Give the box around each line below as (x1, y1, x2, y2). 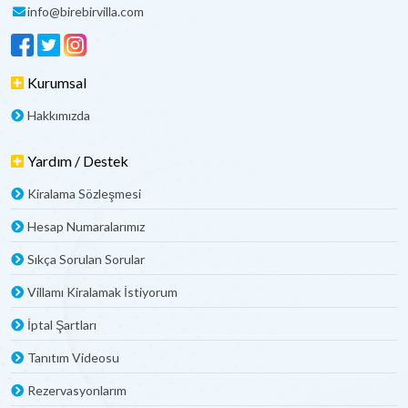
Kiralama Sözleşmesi (27, 186, 141, 202)
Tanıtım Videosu (27, 350, 119, 366)
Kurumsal (27, 74, 87, 92)
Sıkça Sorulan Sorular (27, 251, 145, 268)
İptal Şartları (27, 317, 97, 333)
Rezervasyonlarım (27, 382, 127, 399)
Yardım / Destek (27, 152, 128, 170)
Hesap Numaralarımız (27, 219, 145, 235)
